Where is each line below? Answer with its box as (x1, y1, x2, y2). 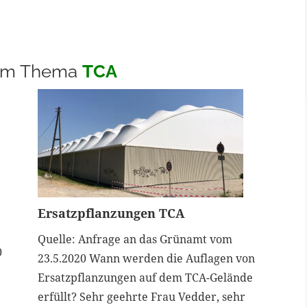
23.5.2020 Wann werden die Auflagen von (37, 251, 255, 266)
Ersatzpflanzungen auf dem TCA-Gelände (37, 270, 253, 285)
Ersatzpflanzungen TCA (37, 205, 185, 221)
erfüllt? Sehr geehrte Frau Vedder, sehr (37, 289, 245, 304)
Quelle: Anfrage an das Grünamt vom (37, 232, 232, 247)
